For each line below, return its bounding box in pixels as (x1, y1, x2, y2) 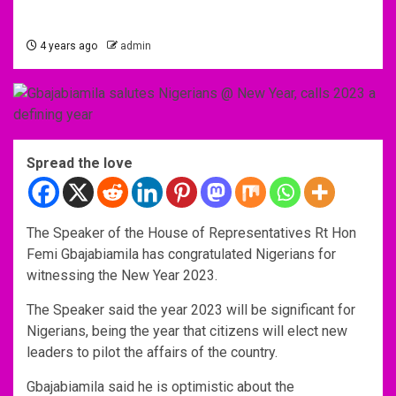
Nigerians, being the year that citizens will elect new (27, 322, 347, 339)
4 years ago (37, 39, 97, 52)
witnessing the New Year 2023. (27, 266, 217, 284)
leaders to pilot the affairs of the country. (27, 343, 278, 361)
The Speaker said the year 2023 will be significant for (27, 301, 355, 318)
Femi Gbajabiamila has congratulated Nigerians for (27, 245, 336, 263)
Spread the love (27, 154, 133, 171)
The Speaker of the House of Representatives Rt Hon (27, 224, 356, 241)
